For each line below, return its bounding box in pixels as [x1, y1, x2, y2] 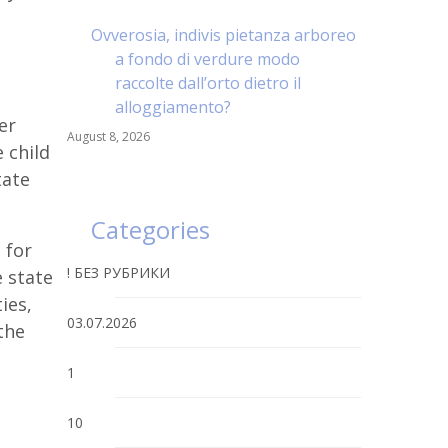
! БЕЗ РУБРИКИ [67, 263, 170, 282]
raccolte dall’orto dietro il [115, 72, 301, 94]
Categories [91, 213, 210, 246]
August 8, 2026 [67, 128, 150, 145]
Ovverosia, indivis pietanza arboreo [91, 24, 356, 46]
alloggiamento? [115, 96, 231, 118]
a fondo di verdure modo [115, 48, 300, 70]
